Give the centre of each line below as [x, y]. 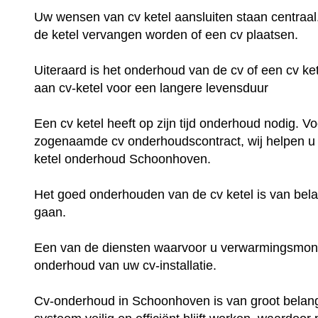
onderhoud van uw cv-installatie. [127, 265]
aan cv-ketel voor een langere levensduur [152, 88]
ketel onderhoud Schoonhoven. [125, 159]
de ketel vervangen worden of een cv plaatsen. [168, 34]
